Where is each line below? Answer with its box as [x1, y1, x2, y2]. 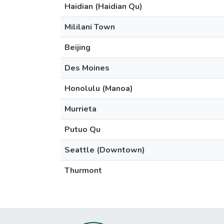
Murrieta [64, 103, 96, 114]
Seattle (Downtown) [64, 144, 145, 155]
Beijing [64, 42, 90, 53]
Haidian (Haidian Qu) [64, 1, 142, 12]
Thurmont [64, 165, 102, 176]
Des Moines [64, 62, 109, 73]
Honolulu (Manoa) [64, 83, 133, 94]
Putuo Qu [64, 124, 100, 135]
